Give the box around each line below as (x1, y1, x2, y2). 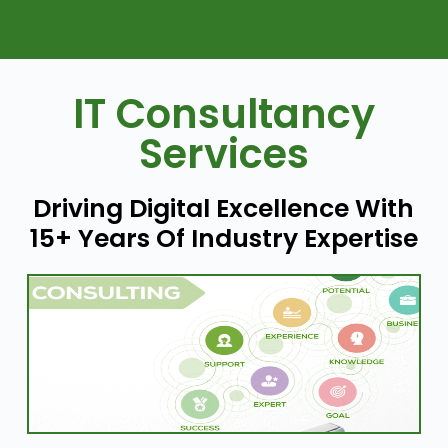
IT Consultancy (72, 86, 375, 142)
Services (138, 126, 309, 182)
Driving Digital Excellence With (33, 191, 415, 226)
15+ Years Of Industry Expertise (29, 221, 418, 256)
